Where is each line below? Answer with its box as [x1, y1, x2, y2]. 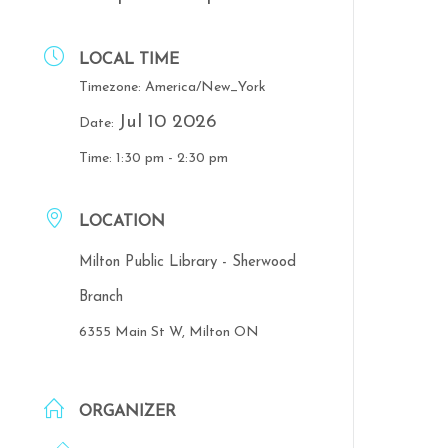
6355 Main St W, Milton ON [78, 325, 259, 340]
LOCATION [78, 214, 165, 230]
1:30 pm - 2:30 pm [115, 151, 228, 166]
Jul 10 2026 [117, 113, 217, 132]
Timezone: [78, 80, 145, 95]
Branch [78, 290, 123, 305]
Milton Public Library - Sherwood [78, 255, 296, 270]
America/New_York [144, 80, 266, 95]
